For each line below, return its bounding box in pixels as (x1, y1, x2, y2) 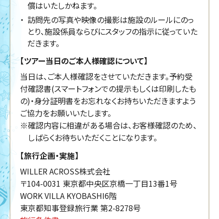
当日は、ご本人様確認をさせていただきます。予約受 (20, 70, 193, 82)
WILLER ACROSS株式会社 (20, 165, 110, 177)
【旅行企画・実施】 (20, 149, 79, 161)
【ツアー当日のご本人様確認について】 (20, 54, 148, 66)
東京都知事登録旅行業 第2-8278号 (20, 201, 141, 214)
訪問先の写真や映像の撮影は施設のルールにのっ (27, 13, 194, 25)
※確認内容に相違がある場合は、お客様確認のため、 (20, 119, 197, 131)
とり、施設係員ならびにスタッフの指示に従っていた (27, 25, 197, 37)
